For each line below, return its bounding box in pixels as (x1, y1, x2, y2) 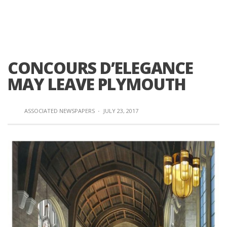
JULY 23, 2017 (103, 107, 138, 115)
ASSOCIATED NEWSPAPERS (24, 107, 95, 115)
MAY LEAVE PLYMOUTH (8, 73, 186, 95)
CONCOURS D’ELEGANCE (8, 57, 193, 79)
